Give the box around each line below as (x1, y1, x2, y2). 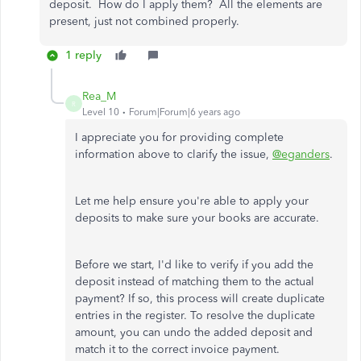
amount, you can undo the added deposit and (75, 326, 313, 339)
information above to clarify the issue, (75, 147, 272, 161)
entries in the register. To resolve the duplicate (75, 309, 315, 322)
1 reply (65, 48, 102, 62)
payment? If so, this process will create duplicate (75, 292, 325, 305)
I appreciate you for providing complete (75, 131, 284, 144)
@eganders (272, 147, 330, 161)
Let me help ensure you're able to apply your (75, 194, 309, 208)
